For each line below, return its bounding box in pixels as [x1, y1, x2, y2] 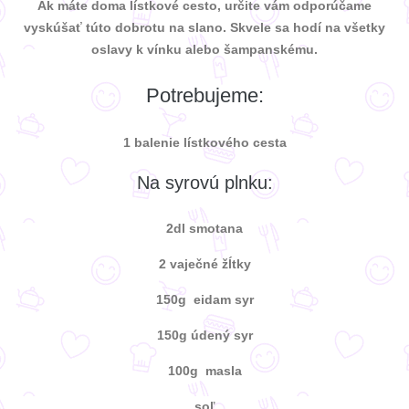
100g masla [167, 362, 242, 378]
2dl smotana [166, 220, 243, 236]
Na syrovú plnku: [136, 172, 273, 193]
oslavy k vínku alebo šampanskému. [91, 41, 318, 57]
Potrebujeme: [145, 83, 264, 107]
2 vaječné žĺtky [158, 256, 251, 271]
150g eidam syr [155, 291, 254, 307]
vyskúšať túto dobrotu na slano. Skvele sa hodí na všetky [24, 19, 385, 35]
